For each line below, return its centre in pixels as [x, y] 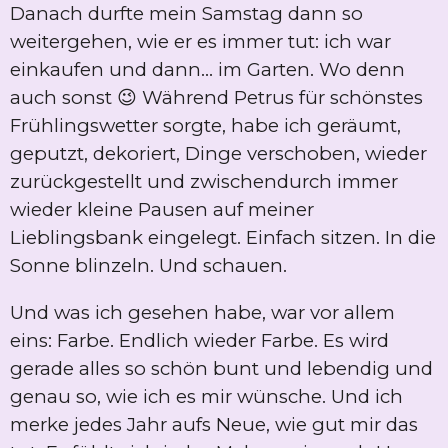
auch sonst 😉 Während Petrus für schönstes [216, 98]
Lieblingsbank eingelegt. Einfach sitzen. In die [223, 238]
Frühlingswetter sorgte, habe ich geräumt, [205, 126]
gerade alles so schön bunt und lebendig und [221, 368]
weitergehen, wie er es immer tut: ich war [200, 42]
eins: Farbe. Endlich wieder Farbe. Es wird [199, 340]
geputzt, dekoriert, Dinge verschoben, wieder [218, 154]
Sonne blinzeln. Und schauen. [148, 266]
